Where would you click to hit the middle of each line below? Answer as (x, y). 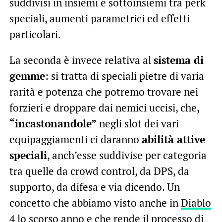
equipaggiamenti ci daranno (75, 139)
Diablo (196, 202)
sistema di (178, 60)
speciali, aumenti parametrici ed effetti (99, 18)
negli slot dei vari (138, 123)
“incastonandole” (53, 123)
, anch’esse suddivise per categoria (127, 155)
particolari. (35, 34)
